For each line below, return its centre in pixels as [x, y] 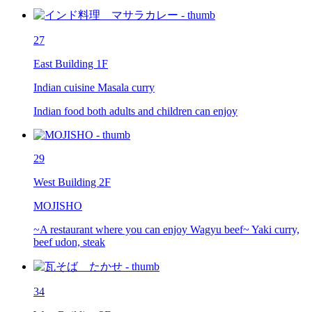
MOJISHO [58, 206]
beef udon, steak [69, 242]
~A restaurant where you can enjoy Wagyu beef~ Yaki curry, [166, 230]
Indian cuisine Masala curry [94, 88]
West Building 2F [72, 182]
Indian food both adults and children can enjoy [135, 111]
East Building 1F [71, 64]
